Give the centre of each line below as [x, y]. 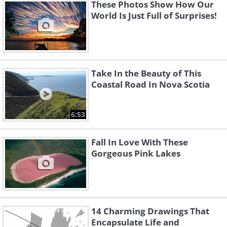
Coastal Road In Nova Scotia [150, 85]
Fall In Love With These [140, 142]
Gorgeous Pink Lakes [136, 154]
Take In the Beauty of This [146, 73]
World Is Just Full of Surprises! [154, 16]
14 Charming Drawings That [150, 211]
